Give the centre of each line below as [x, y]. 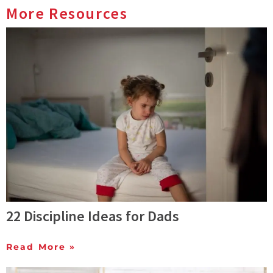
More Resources [67, 13]
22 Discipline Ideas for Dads [93, 216]
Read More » [41, 246]
